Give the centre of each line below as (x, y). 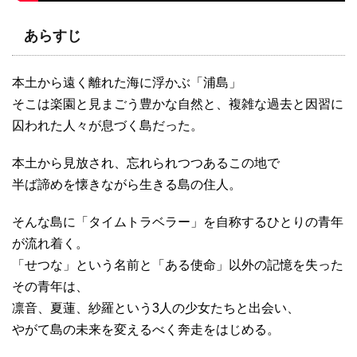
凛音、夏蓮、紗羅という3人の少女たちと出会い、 (156, 308)
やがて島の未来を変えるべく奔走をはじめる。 (146, 329)
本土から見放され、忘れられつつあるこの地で (146, 163)
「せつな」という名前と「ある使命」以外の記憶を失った (178, 265)
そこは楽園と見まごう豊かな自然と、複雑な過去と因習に (178, 104)
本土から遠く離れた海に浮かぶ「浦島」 (127, 82)
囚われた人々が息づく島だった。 (108, 125)
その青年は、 (50, 286)
